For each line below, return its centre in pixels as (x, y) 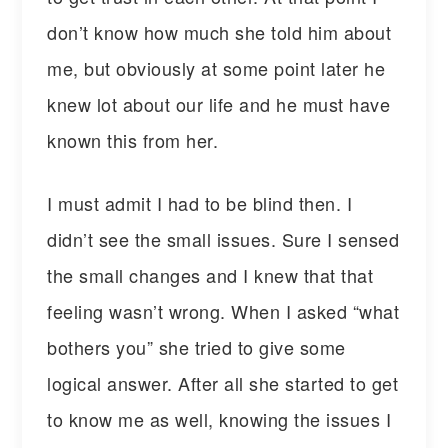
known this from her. (133, 139)
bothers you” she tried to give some (196, 346)
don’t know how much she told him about (219, 31)
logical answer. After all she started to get (223, 382)
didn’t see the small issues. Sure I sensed (223, 238)
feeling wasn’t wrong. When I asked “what (223, 310)
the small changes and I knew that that (210, 274)
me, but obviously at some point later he (216, 67)
